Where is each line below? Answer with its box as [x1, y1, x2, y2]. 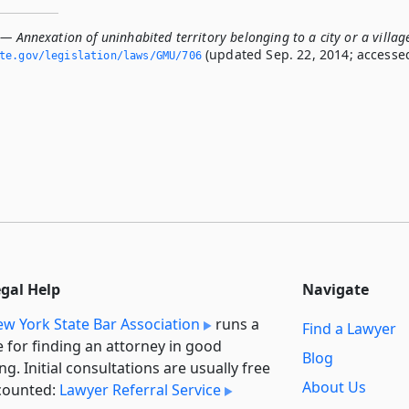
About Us [302, 377, 366, 398]
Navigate [302, 278, 369, 299]
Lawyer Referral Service [59, 379, 221, 400]
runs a [212, 313, 259, 334]
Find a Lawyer [302, 319, 396, 340]
